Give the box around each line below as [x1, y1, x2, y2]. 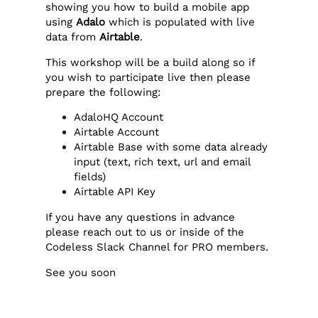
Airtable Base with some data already [74, 141, 268, 154]
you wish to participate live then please [45, 70, 251, 84]
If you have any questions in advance [45, 210, 236, 224]
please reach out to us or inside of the [45, 225, 245, 238]
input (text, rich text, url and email [74, 155, 251, 169]
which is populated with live [105, 16, 256, 29]
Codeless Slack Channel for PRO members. [45, 240, 269, 253]
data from [45, 31, 100, 44]
